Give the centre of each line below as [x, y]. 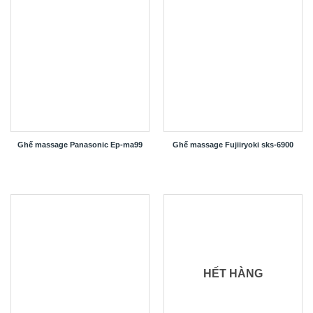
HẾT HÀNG [233, 274]
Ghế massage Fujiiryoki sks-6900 [233, 145]
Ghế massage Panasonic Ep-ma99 [80, 145]
